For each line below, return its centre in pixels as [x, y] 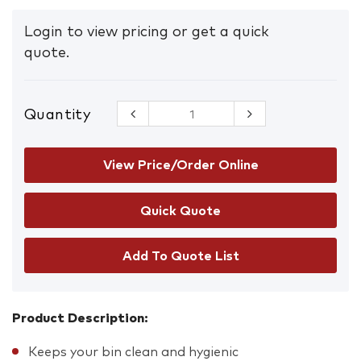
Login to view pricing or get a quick [147, 32]
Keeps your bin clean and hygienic [133, 352]
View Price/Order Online [180, 165]
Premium [150, 115]
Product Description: [80, 318]
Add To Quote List [180, 256]
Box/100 [147, 158]
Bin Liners [153, 129]
